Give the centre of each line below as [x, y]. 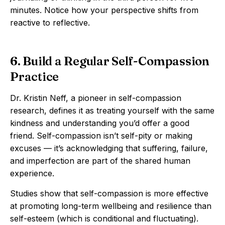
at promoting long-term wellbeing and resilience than [111, 206]
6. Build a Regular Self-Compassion [110, 61]
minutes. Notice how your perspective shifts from [104, 10]
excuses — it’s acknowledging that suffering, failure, [109, 148]
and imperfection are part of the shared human [100, 161]
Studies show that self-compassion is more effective [109, 193]
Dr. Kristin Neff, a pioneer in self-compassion [96, 98]
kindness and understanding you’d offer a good [100, 123]
